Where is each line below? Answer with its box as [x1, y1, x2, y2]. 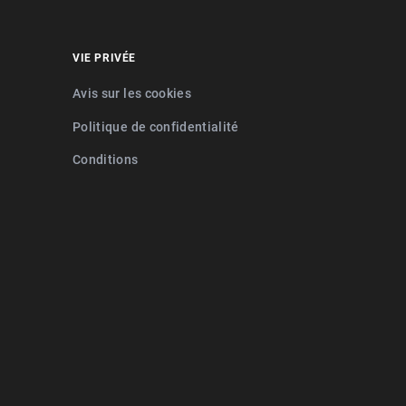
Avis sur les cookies [72, 84, 191, 102]
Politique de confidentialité [72, 117, 239, 135]
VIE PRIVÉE [72, 50, 136, 65]
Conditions [72, 150, 139, 168]
